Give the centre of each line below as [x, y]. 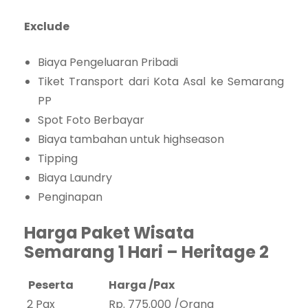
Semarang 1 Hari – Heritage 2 [146, 252]
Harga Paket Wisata [109, 233]
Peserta [49, 285]
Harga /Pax [142, 285]
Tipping [58, 159]
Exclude [47, 27]
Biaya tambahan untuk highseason [131, 140]
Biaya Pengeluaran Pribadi [108, 63]
